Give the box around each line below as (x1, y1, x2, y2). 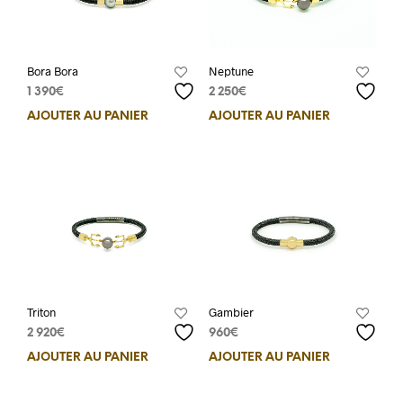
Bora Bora (27, 63, 78, 78)
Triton (27, 304, 56, 319)
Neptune (208, 63, 254, 78)
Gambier (208, 304, 254, 319)
